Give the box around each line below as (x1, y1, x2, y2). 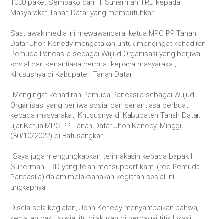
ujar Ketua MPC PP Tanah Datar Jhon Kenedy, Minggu (10, 121, 184, 130)
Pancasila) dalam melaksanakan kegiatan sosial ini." (10, 172, 178, 181)
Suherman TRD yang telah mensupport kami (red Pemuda (10, 162, 200, 171)
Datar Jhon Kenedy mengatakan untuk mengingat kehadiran (10, 39, 206, 48)
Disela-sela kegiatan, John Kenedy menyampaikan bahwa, (10, 203, 198, 212)
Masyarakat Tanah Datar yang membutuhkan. (10, 8, 157, 17)
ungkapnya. (10, 182, 47, 192)
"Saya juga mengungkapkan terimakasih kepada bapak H (10, 152, 196, 161)
